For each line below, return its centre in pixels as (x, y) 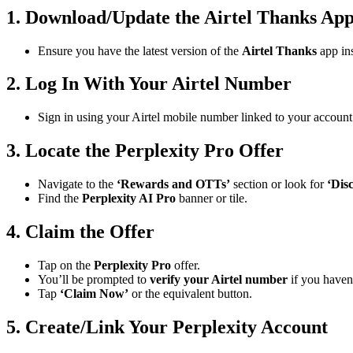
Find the (60, 199)
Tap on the (66, 265)
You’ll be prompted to (94, 279)
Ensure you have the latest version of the (140, 50)
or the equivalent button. (190, 294)
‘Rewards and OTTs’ (173, 184)
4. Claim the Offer (80, 232)
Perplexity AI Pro (129, 199)
